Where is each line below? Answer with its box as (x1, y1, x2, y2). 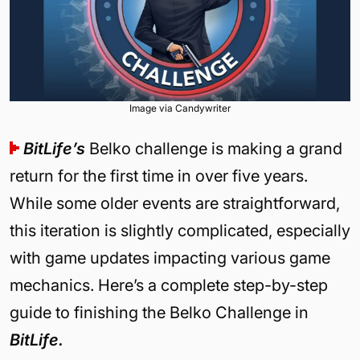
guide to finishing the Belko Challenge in (10, 302, 309, 322)
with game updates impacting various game (10, 247, 330, 268)
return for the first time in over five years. (10, 166, 308, 186)
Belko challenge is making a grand (85, 138, 342, 158)
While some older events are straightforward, (10, 193, 340, 213)
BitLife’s (23, 138, 85, 158)
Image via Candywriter (129, 101, 231, 114)
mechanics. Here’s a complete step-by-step (10, 275, 328, 295)
